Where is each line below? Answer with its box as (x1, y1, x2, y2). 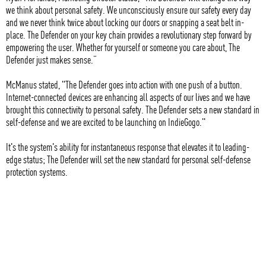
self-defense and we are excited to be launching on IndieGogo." (6, 115, 205, 128)
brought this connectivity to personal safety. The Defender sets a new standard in (6, 103, 259, 116)
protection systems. (6, 165, 68, 178)
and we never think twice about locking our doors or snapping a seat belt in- (6, 15, 244, 28)
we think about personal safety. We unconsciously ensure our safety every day (6, 3, 251, 16)
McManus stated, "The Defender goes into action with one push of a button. (6, 78, 242, 91)
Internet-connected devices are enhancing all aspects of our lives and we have (6, 90, 250, 103)
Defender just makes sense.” (6, 53, 97, 66)
